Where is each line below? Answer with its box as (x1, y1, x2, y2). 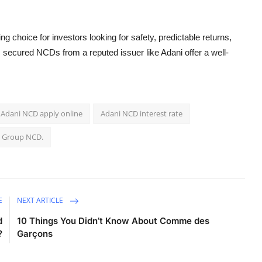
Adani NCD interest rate (101, 108, 182, 119)
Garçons (17, 227, 53, 239)
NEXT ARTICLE (17, 195, 65, 205)
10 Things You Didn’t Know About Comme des (17, 215, 210, 226)
